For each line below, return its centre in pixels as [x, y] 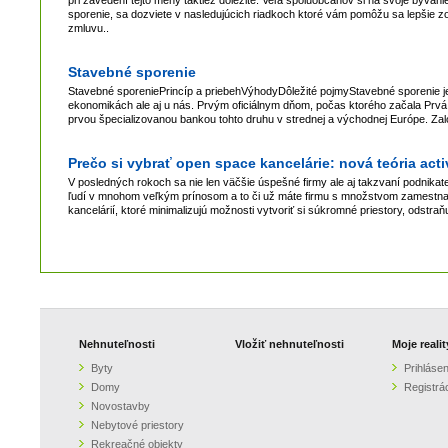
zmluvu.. [88, 27]
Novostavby [120, 405]
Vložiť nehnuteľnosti [290, 343]
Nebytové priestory [137, 424]
